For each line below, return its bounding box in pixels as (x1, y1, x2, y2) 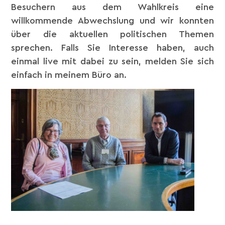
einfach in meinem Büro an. (11, 70, 127, 79)
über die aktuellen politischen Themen (11, 29, 214, 39)
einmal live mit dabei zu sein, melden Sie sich (11, 56, 214, 66)
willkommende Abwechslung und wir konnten (11, 16, 214, 25)
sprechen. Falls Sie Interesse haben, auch (11, 43, 214, 52)
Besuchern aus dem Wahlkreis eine (11, 2, 214, 12)
